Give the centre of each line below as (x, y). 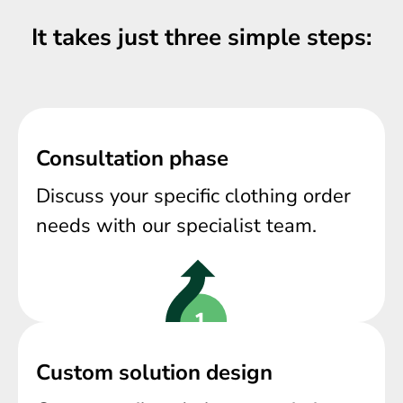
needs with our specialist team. (176, 225)
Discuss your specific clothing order (193, 196)
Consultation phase (132, 158)
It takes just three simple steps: (201, 37)
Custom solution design (154, 373)
